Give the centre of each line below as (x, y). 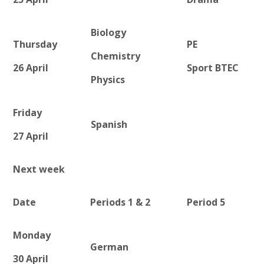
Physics (108, 80)
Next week (39, 169)
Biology (109, 33)
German (110, 247)
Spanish (109, 125)
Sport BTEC (213, 68)
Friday (28, 113)
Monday (32, 235)
